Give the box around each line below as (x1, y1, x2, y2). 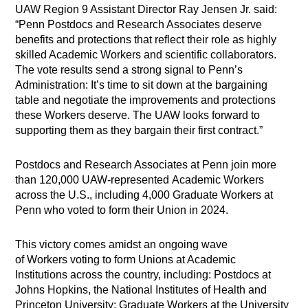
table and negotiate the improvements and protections (15, 94, 276, 107)
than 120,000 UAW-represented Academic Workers (15, 174, 265, 186)
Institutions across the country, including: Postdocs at (15, 269, 272, 281)
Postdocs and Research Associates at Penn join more (15, 159, 277, 171)
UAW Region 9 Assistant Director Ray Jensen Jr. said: (15, 3, 278, 16)
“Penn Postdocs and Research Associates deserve (15, 19, 263, 31)
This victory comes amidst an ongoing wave (15, 239, 228, 251)
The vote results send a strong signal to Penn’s (15, 64, 243, 76)
